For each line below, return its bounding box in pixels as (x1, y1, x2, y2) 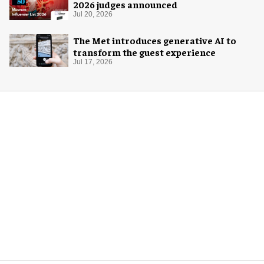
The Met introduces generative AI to (73, 34, 236, 46)
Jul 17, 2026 (73, 57, 113, 66)
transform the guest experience (73, 45, 216, 58)
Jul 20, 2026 (73, 10, 113, 19)
